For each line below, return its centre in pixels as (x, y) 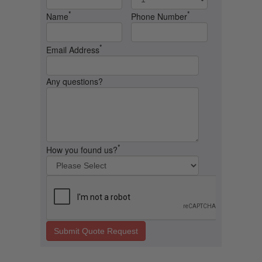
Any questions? (74, 81)
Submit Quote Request (96, 231)
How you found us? (82, 149)
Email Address (73, 49)
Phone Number (159, 17)
